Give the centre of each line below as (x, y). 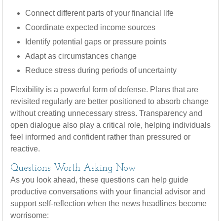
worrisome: (31, 215)
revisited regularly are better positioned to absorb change (110, 101)
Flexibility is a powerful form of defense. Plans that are (104, 90)
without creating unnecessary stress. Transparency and (106, 113)
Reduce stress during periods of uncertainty (101, 70)
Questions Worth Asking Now (73, 168)
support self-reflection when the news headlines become (109, 203)
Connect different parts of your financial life (99, 13)
